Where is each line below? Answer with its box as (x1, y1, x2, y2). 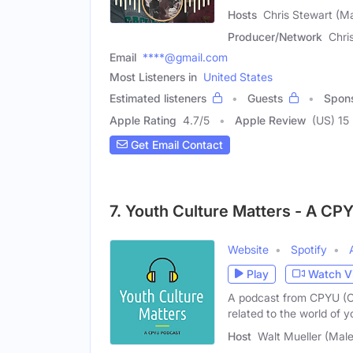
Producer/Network (228, 29, 322, 43)
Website (228, 242, 269, 256)
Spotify (291, 242, 327, 256)
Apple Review (235, 113, 306, 127)
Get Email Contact (128, 138, 223, 152)
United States (203, 69, 273, 84)
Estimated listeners (110, 91, 206, 105)
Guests (247, 91, 283, 105)
